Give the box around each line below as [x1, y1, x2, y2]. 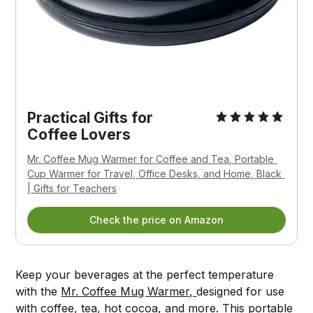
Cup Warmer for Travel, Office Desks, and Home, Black [27, 168, 282, 180]
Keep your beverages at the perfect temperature [15, 268, 275, 282]
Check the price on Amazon [89, 214, 224, 226]
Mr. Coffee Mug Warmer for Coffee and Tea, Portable [27, 153, 275, 166]
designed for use [196, 284, 285, 299]
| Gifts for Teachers [27, 182, 117, 195]
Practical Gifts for [27, 109, 154, 127]
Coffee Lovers [27, 126, 131, 144]
